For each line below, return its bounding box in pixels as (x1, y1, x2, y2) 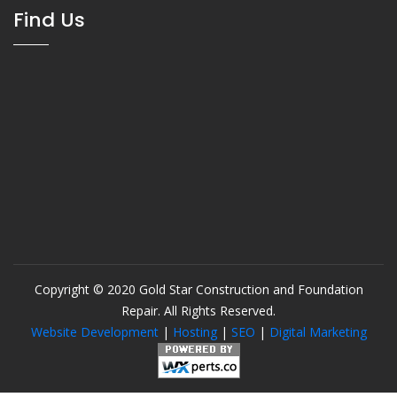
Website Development (30, 323, 159, 340)
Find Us (13, 5, 85, 34)
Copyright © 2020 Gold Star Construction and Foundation (34, 280, 363, 298)
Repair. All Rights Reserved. (121, 301, 276, 319)
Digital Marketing (269, 323, 367, 340)
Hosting (172, 323, 217, 340)
